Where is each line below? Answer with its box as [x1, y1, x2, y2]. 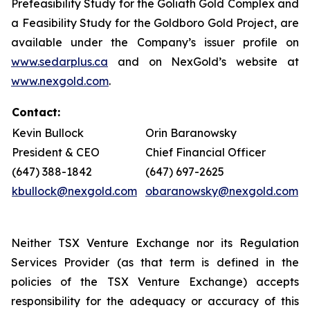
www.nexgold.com [11, 74, 109, 88]
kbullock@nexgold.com [12, 184, 137, 198]
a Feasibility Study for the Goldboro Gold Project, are [11, 16, 299, 30]
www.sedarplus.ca [11, 55, 108, 69]
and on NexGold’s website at [108, 55, 299, 69]
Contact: [12, 105, 60, 119]
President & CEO [12, 145, 100, 159]
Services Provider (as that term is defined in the [11, 255, 299, 269]
